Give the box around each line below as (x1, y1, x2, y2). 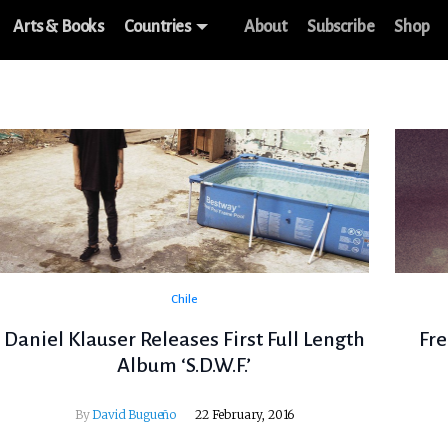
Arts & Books (13, 18, 105, 36)
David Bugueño (92, 407, 177, 423)
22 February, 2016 (194, 407, 295, 423)
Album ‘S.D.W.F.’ (117, 354, 252, 377)
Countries (124, 18, 192, 36)
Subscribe (306, 18, 375, 36)
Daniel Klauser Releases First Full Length (3, 328, 365, 351)
